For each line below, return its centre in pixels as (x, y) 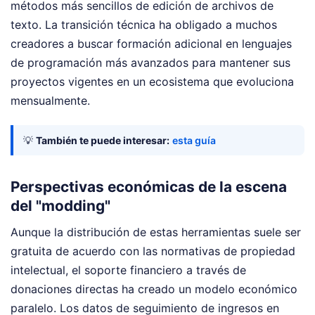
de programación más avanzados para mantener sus (150, 63)
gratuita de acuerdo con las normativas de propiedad (153, 251)
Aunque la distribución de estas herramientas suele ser (156, 232)
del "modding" (60, 206)
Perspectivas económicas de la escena (149, 187)
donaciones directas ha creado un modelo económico (154, 289)
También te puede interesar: (103, 141)
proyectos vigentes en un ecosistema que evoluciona (152, 82)
